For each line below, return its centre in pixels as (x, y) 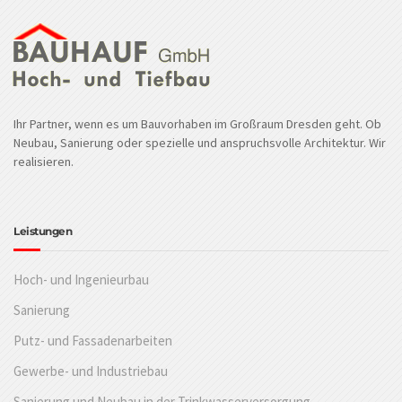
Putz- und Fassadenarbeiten (93, 340)
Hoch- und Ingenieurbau (81, 279)
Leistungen (43, 231)
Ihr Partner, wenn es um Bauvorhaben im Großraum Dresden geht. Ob (197, 123)
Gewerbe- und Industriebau (91, 371)
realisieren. (44, 161)
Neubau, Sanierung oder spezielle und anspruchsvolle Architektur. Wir (200, 142)
